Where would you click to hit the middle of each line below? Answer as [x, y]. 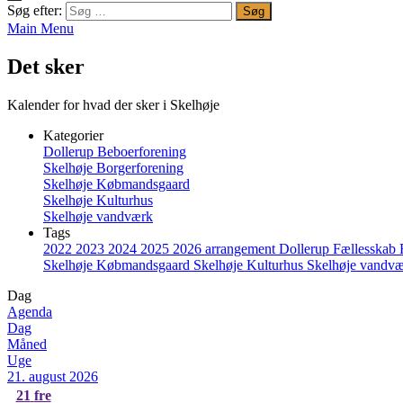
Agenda [30, 311]
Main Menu [40, 28]
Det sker [46, 66]
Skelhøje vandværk [98, 216]
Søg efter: [35, 10]
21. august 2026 [53, 376]
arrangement [242, 248]
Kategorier [73, 135]
